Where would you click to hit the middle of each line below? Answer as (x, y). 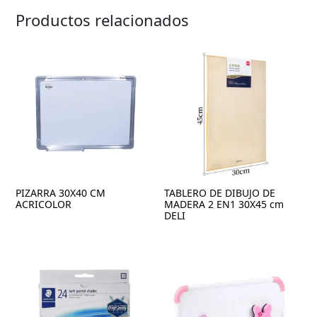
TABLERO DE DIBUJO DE (220, 193)
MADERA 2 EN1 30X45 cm (224, 204)
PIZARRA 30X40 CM (61, 193)
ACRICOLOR (44, 204)
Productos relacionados (103, 19)
